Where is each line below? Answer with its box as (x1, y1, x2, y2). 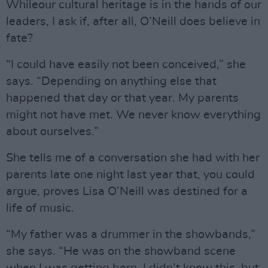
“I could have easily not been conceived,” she (6, 58, 246, 71)
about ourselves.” (6, 125, 99, 138)
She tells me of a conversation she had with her (6, 151, 260, 164)
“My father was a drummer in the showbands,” (6, 228, 255, 240)
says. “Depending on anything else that (6, 75, 217, 87)
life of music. (6, 202, 74, 214)
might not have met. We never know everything (6, 108, 261, 121)
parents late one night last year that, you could (6, 168, 255, 181)
